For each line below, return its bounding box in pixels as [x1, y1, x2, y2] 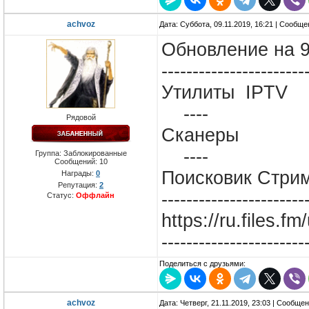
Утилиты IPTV [161, 82, 288, 103]
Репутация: [58, 181, 99, 190]
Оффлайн [76, 191, 114, 200]
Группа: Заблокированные [34, 149, 127, 158]
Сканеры [161, 125, 244, 146]
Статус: [47, 191, 76, 200]
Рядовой [66, 113, 96, 122]
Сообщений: [54, 157, 99, 166]
